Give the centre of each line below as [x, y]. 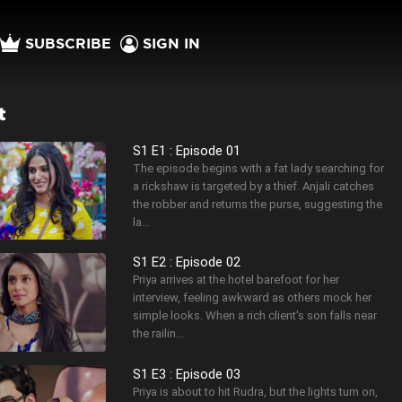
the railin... [159, 334]
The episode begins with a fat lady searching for [259, 168]
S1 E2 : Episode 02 [187, 262]
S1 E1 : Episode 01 [187, 151]
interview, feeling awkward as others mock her [253, 298]
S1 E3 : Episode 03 [187, 374]
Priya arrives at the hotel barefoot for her [236, 280]
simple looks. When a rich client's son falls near [255, 316]
